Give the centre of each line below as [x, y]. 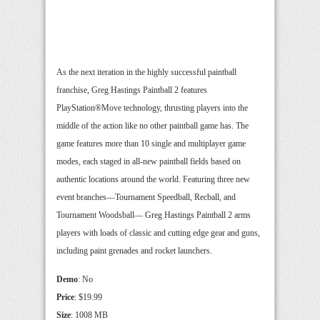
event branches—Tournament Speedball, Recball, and [146, 197]
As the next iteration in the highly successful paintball [146, 72]
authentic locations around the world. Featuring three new [153, 180]
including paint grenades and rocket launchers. [134, 251]
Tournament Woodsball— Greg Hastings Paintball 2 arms [154, 215]
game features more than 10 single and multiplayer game [151, 144]
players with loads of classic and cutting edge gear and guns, [158, 233]
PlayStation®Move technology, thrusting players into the [152, 108]
